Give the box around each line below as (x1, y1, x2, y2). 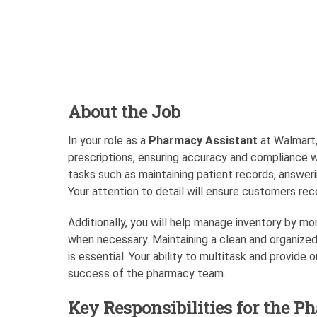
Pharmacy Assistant (149, 134, 258, 148)
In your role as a (68, 134, 149, 148)
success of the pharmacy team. (68, 267, 226, 281)
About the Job (68, 100, 180, 124)
